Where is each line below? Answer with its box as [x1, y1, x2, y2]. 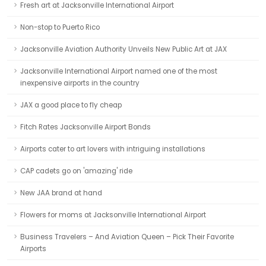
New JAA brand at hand [20, 188, 102, 198]
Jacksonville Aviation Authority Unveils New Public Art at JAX [20, 45, 227, 54]
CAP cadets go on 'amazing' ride [20, 166, 132, 176]
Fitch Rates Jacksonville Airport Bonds [20, 122, 151, 132]
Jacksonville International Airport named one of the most [20, 66, 217, 76]
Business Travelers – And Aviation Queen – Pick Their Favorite [20, 232, 234, 242]
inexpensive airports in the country [20, 78, 140, 88]
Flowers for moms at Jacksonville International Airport [20, 210, 206, 220]
